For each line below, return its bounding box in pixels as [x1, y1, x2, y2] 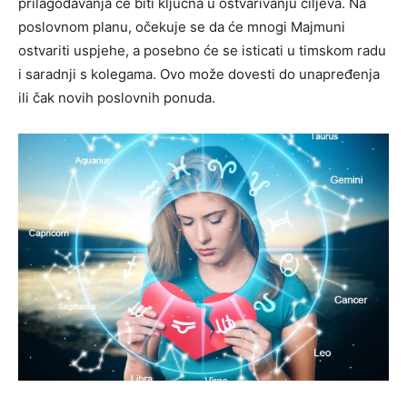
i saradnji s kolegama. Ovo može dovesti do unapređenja [18, 65, 380, 83]
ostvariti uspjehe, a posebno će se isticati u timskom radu [18, 41, 386, 59]
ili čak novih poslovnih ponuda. [18, 88, 215, 106]
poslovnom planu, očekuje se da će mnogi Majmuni [18, 17, 345, 35]
